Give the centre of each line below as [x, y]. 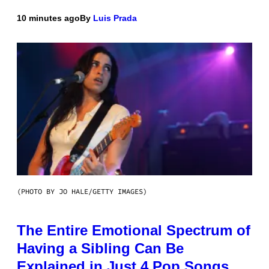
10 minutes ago [48, 18]
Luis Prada [115, 18]
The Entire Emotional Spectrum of [134, 230]
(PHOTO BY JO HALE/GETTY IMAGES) [82, 191]
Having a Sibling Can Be [100, 248]
